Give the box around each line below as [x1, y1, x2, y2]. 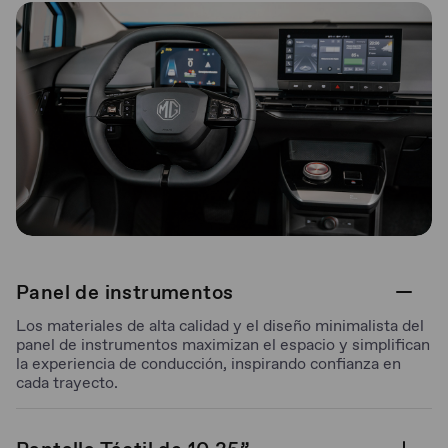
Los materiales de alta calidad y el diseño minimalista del [16, 314, 424, 336]
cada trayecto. [16, 371, 118, 393]
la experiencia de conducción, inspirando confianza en [16, 352, 401, 374]
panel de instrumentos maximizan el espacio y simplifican [16, 333, 430, 355]
